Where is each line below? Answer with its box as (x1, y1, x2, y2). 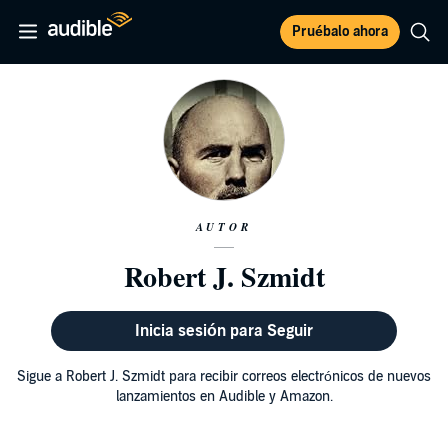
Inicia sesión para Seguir (134, 321, 313, 341)
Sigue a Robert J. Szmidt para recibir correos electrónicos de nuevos (17, 368, 431, 385)
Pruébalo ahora (292, 23, 388, 40)
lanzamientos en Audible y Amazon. (115, 388, 333, 405)
